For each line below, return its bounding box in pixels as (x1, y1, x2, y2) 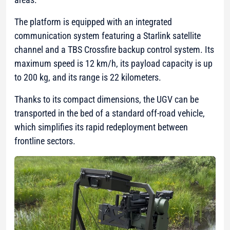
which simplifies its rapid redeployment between (14, 121, 188, 132)
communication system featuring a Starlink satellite (14, 30, 201, 41)
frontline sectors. (14, 135, 75, 146)
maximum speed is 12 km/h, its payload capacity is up (14, 57, 213, 69)
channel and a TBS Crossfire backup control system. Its (14, 44, 214, 55)
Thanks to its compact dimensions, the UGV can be (14, 93, 199, 105)
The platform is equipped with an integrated (14, 16, 172, 27)
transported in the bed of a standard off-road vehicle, (14, 107, 205, 119)
